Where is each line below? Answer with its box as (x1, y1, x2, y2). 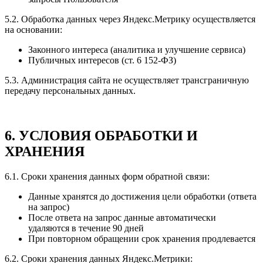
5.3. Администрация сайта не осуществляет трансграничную (5, 75, 249, 86)
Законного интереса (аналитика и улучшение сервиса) (28, 45, 245, 55)
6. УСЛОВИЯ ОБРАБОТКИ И (5, 128, 198, 143)
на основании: (5, 25, 62, 35)
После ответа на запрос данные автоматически (28, 212, 216, 222)
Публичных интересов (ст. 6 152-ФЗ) (28, 55, 176, 66)
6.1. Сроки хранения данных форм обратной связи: (5, 171, 210, 181)
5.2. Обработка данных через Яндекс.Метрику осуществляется (5, 14, 255, 25)
